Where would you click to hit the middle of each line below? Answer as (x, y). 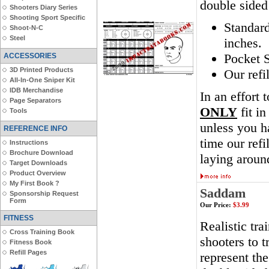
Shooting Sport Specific (47, 17)
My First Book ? (35, 183)
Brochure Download (41, 153)
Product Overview (38, 173)
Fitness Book (31, 242)
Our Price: (216, 205)
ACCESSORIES (30, 56)
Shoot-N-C (26, 28)
